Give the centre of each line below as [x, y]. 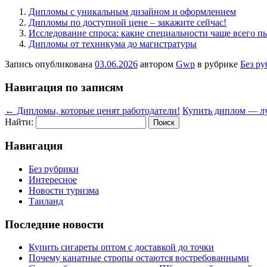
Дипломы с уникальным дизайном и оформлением [132, 12]
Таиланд [46, 201]
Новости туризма [64, 190]
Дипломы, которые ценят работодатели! [97, 110]
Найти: [19, 122]
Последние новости [54, 224]
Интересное [53, 180]
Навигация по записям [64, 87]
